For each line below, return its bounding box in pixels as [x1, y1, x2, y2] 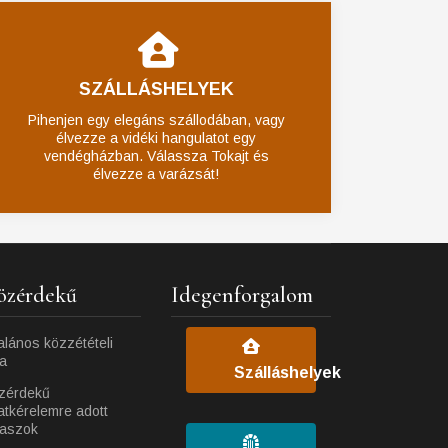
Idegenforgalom [171, 282, 313, 308]
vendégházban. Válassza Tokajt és [43, 148, 269, 164]
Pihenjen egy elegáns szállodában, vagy [27, 112, 285, 128]
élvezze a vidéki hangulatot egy [56, 130, 256, 146]
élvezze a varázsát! [93, 166, 219, 182]
